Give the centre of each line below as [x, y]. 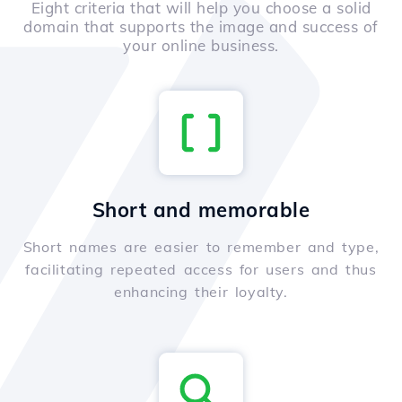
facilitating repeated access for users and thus [201, 270]
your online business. [201, 46]
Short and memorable [201, 210]
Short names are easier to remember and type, [201, 247]
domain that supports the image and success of [201, 27]
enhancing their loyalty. [201, 292]
